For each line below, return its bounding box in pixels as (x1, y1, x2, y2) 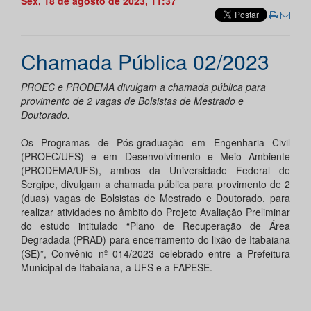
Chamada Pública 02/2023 (21, 47, 269, 77)
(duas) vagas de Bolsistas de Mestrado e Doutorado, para (21, 191, 290, 205)
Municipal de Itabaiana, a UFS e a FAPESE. (21, 260, 212, 275)
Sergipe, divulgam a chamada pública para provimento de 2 (21, 177, 290, 192)
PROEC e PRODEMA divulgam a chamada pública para (21, 80, 266, 94)
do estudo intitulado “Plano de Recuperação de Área (21, 219, 290, 233)
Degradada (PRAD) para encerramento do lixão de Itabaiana (21, 233, 290, 247)
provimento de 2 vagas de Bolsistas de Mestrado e (21, 94, 244, 108)
